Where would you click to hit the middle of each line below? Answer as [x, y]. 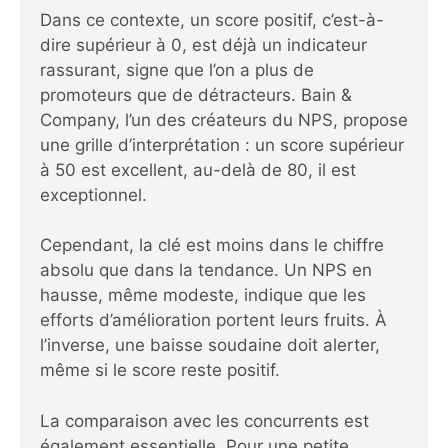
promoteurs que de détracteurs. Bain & [196, 94]
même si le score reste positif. [160, 370]
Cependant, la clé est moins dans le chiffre [212, 245]
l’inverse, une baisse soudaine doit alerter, [210, 345]
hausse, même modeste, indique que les [203, 295]
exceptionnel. [93, 194]
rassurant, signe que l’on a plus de [177, 69]
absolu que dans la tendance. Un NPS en [206, 270]
